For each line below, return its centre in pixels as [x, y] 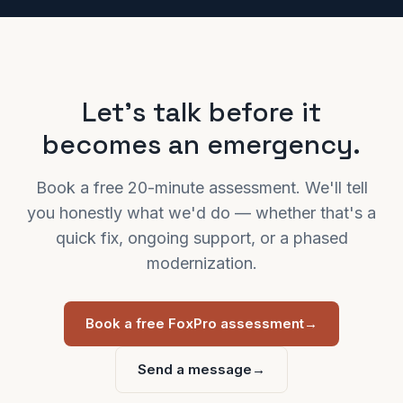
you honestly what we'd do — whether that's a [201, 213]
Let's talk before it [201, 112]
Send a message [195, 369]
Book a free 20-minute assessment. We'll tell [201, 188]
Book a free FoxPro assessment [195, 323]
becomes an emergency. [201, 144]
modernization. [201, 263]
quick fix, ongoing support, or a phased [201, 238]
